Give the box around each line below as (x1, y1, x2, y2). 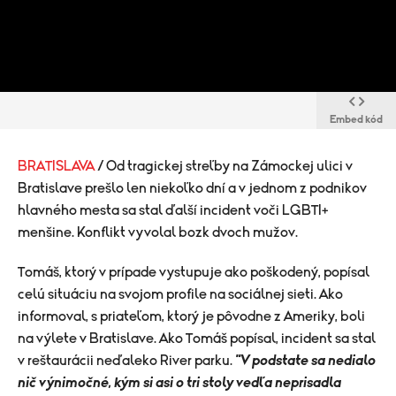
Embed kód (330, 114, 383, 125)
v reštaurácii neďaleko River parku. (18, 354, 235, 368)
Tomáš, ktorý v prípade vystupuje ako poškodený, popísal (18, 265, 369, 279)
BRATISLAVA (18, 159, 97, 173)
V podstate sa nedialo (240, 354, 376, 368)
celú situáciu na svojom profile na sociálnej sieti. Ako (18, 287, 343, 301)
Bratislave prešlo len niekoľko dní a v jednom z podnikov (18, 181, 367, 195)
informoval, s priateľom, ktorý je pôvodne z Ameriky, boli (18, 309, 365, 324)
